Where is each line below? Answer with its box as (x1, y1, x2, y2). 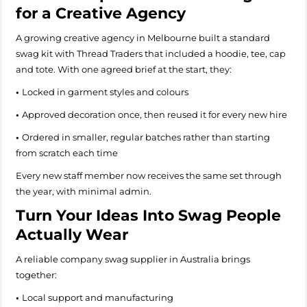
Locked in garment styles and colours (22, 86, 193, 97)
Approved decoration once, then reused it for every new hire (22, 108, 291, 120)
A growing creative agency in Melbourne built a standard (16, 32, 270, 43)
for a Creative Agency (16, 3, 186, 23)
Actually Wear (16, 225, 128, 244)
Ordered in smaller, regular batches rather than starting (22, 131, 270, 143)
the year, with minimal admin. (16, 185, 151, 197)
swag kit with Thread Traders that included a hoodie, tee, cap (16, 47, 286, 59)
